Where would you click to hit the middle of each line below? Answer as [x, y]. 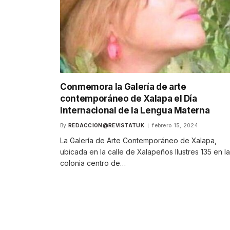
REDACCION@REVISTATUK [106, 126]
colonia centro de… [93, 163]
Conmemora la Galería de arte [123, 87]
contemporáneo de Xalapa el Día [129, 99]
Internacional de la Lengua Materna [135, 111]
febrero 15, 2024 [175, 126]
